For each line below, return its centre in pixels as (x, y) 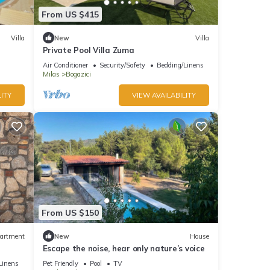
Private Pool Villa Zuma (88, 50)
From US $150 (70, 212)
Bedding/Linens (180, 65)
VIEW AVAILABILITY (164, 96)
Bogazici (78, 74)
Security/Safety (122, 65)
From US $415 (70, 14)
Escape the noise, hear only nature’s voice (124, 249)
